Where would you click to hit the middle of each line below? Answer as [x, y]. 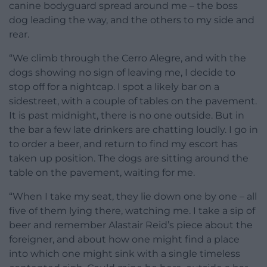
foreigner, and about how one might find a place [124, 239]
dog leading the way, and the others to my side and [132, 20]
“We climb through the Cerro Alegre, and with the [128, 58]
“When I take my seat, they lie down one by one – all [133, 196]
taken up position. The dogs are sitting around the [129, 158]
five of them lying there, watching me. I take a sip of [132, 210]
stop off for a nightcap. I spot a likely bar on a [114, 86]
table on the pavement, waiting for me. [102, 172]
